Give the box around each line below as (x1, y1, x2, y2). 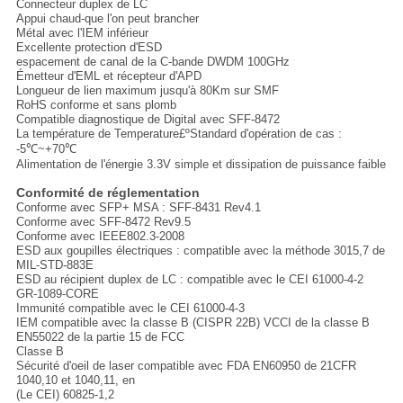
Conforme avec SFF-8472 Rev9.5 (15, 215, 191, 229)
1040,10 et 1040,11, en (15, 373, 135, 388)
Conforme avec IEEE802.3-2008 (15, 229, 184, 244)
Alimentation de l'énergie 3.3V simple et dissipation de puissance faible (15, 157, 386, 172)
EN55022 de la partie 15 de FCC (15, 330, 184, 345)
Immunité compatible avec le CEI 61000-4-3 (15, 301, 245, 316)
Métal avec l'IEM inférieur (15, 26, 148, 40)
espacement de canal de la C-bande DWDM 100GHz (15, 55, 290, 69)
